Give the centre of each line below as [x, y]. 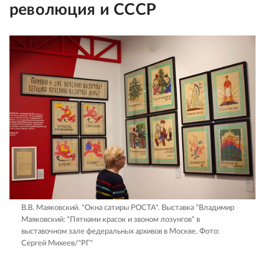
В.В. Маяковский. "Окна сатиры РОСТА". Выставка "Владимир [128, 208]
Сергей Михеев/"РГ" [57, 244]
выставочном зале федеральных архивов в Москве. [109, 232]
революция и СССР [83, 10]
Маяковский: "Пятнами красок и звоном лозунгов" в [111, 220]
